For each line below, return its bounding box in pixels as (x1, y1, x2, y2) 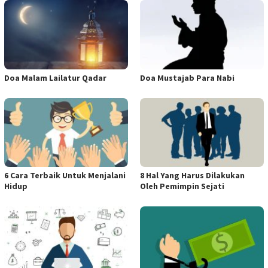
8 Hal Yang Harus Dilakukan (140, 170, 245, 181)
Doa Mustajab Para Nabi (140, 72, 234, 83)
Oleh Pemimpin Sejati (140, 181, 224, 192)
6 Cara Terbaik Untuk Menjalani (4, 170, 126, 181)
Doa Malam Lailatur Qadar (4, 72, 106, 83)
